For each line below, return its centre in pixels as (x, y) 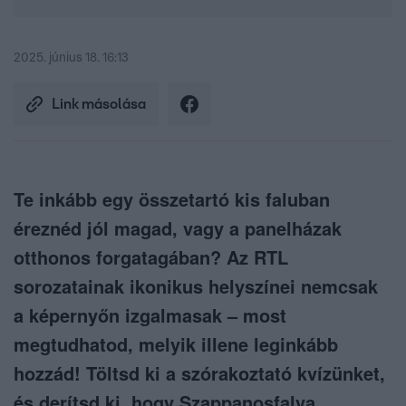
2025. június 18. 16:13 (71, 58)
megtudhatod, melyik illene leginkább (176, 344)
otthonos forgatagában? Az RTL (151, 257)
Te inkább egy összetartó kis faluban (172, 199)
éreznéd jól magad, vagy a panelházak (178, 228)
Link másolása (99, 105)
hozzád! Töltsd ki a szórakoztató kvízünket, (199, 373)
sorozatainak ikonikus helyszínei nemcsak (196, 286)
